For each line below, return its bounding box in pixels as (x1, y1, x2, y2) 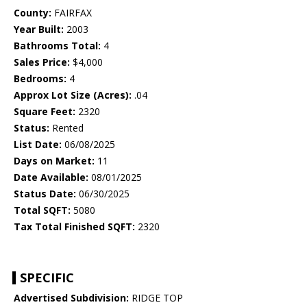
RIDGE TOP (129, 291, 183, 305)
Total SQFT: (14, 204, 71, 217)
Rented (49, 121, 84, 135)
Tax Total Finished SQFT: (14, 220, 135, 234)
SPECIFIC (20, 269, 74, 286)
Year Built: (14, 23, 64, 36)
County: (14, 6, 51, 20)
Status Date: (14, 187, 76, 201)
